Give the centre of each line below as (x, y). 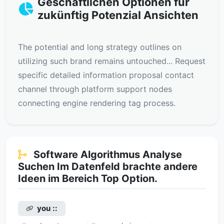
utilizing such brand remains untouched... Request (112, 61)
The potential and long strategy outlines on (100, 47)
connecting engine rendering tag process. (97, 103)
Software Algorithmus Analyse (106, 154)
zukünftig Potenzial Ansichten (118, 15)
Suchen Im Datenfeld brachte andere (108, 166)
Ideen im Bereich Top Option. (88, 178)
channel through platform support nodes (95, 89)
